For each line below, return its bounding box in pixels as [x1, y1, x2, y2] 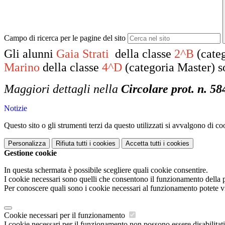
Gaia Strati [56, 47, 109, 61]
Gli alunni [4, 47, 56, 61]
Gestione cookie [4, 149, 57, 158]
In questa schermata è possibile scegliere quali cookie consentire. [4, 166, 208, 175]
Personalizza [8, 140, 46, 148]
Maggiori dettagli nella [4, 82, 121, 96]
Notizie [4, 104, 27, 113]
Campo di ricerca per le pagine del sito [4, 34, 126, 43]
